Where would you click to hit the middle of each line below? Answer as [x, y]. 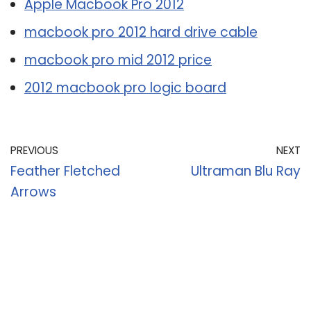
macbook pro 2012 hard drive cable [141, 32]
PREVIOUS [34, 150]
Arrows [33, 192]
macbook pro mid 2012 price [118, 60]
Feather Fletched [65, 171]
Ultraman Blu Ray [246, 171]
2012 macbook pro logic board [125, 87]
